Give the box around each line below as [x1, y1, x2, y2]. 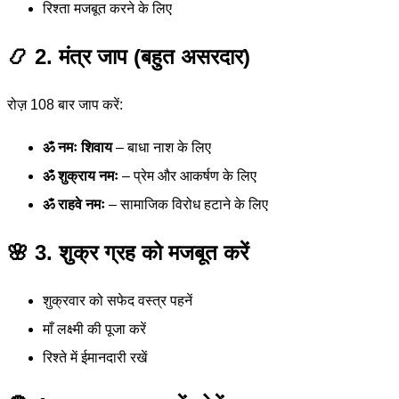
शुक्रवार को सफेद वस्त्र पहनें [43, 293, 192, 309]
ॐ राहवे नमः [43, 197, 105, 213]
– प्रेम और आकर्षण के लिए [118, 168, 256, 184]
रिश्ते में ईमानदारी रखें [43, 350, 147, 366]
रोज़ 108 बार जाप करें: [7, 97, 123, 113]
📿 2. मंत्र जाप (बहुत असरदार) [7, 45, 250, 69]
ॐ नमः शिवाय [43, 140, 112, 156]
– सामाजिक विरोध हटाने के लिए [105, 197, 268, 213]
